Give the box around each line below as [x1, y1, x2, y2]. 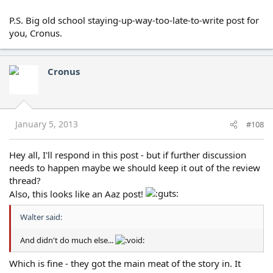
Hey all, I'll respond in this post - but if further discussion [9, 148, 246, 161]
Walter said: [20, 211, 62, 223]
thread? [9, 174, 41, 186]
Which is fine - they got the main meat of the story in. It [9, 257, 241, 269]
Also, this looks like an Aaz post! [9, 187, 146, 200]
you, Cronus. [9, 27, 62, 40]
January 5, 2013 [15, 118, 78, 130]
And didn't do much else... [20, 235, 115, 246]
